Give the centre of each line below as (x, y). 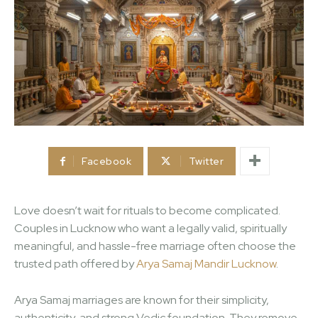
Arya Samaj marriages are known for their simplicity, (142, 300)
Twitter (206, 161)
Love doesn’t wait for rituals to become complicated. (147, 210)
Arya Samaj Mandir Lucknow (206, 263)
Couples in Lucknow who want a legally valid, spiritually (150, 228)
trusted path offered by (75, 263)
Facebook (107, 161)
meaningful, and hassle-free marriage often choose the (155, 246)
